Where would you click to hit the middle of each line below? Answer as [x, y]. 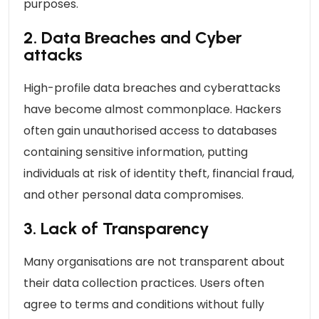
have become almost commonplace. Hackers [152, 109]
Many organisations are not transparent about [154, 261]
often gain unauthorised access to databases [150, 130]
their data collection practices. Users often [144, 283]
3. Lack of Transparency [116, 228]
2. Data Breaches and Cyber [133, 37]
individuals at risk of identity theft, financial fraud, [159, 173]
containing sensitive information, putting [136, 152]
